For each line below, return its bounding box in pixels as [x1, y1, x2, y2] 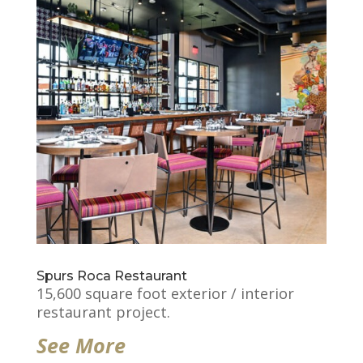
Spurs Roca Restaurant [36, 267, 187, 284]
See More [36, 331, 126, 359]
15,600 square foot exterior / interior [36, 283, 294, 303]
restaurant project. [36, 301, 170, 322]
